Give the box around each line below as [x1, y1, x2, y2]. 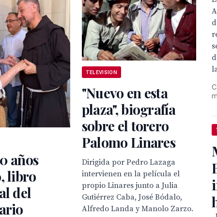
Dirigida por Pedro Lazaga [81, 157, 175, 167]
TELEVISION [85, 69, 117, 75]
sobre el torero [81, 116, 169, 135]
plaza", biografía [81, 100, 175, 118]
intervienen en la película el [81, 169, 180, 179]
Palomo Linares [81, 133, 176, 151]
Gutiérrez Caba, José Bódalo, [81, 192, 182, 202]
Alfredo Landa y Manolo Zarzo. [81, 203, 193, 214]
